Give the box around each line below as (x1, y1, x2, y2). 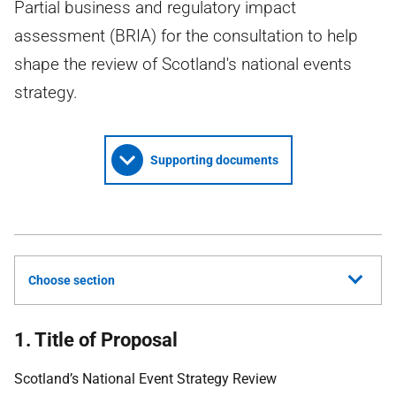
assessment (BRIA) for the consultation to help (14, 26, 358, 46)
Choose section (28, 273, 115, 287)
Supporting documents (149, 153, 278, 167)
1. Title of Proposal (14, 329, 178, 351)
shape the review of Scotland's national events (14, 54, 352, 74)
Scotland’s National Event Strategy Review (14, 370, 277, 387)
